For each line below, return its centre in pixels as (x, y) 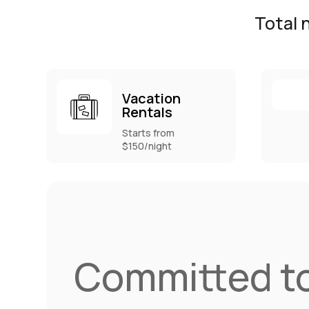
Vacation (152, 98)
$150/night (147, 146)
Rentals (148, 112)
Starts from (149, 132)
